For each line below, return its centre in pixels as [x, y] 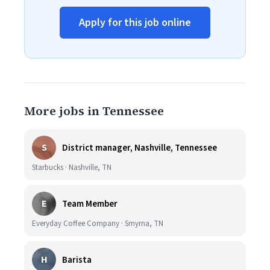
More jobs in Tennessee [94, 111]
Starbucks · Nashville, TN [72, 168]
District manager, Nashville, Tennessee [140, 148]
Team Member [90, 204]
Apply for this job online [135, 23]
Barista [77, 260]
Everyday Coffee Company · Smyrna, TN [98, 224]
